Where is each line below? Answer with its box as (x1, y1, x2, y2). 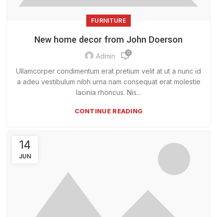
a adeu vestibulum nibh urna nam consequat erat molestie (16, 77, 201, 86)
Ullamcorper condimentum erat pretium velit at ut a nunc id (16, 66, 201, 75)
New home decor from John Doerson (34, 33, 183, 46)
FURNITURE (91, 16, 126, 24)
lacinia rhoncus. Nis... (76, 88, 141, 96)
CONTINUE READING (74, 107, 143, 115)
